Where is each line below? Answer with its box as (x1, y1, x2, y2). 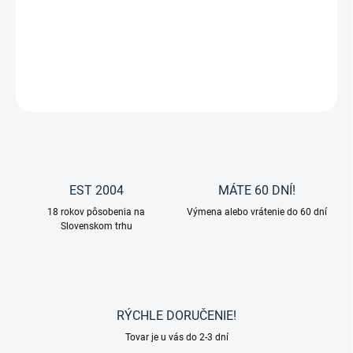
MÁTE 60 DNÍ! (218, 183, 295, 199)
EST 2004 (69, 183, 124, 199)
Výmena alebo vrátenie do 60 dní (187, 206, 327, 218)
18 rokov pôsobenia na (47, 206, 145, 218)
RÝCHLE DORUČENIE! (117, 308, 236, 324)
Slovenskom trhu (60, 221, 132, 232)
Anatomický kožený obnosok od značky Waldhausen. (16, 16, 274, 29)
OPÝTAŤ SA (269, 87, 318, 98)
